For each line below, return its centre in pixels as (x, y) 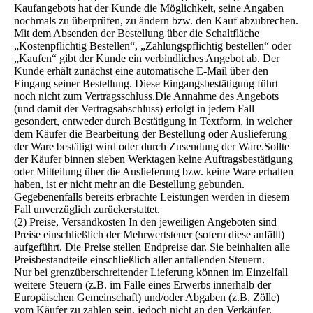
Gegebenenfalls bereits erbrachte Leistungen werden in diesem (152, 197)
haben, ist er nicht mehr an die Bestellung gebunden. (129, 184)
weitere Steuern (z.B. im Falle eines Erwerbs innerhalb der (143, 285)
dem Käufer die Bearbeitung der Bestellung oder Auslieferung (151, 134)
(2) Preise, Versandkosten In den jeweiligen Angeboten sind (145, 222)
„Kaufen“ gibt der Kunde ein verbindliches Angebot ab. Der (147, 59)
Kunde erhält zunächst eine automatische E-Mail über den (141, 71)
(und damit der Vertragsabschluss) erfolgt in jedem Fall (134, 109)
